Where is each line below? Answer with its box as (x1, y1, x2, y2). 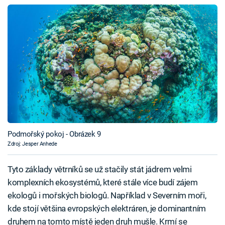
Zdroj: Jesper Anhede (8, 140, 57, 147)
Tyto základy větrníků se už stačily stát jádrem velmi (8, 164, 192, 174)
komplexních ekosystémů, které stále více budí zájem (8, 177, 198, 187)
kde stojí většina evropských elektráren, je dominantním (8, 203, 206, 213)
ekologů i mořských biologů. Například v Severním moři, (8, 190, 206, 200)
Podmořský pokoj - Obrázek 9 (8, 129, 101, 139)
